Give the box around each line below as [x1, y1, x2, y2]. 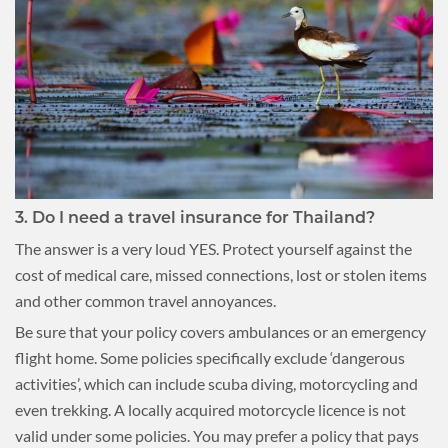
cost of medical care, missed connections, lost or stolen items [15, 264, 427, 284]
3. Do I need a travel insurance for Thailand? [15, 207, 375, 227]
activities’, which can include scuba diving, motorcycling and [15, 373, 418, 393]
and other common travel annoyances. [15, 290, 276, 310]
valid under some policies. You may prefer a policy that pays [15, 425, 419, 445]
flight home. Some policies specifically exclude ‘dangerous [15, 347, 405, 367]
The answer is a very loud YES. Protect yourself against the [15, 238, 412, 258]
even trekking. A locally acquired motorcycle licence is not [15, 399, 406, 419]
